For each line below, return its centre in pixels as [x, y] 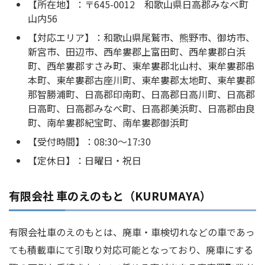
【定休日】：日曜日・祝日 [85, 161]
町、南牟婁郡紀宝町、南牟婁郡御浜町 [108, 123]
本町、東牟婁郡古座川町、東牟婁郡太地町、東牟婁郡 [141, 80]
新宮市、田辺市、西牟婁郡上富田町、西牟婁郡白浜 [137, 52]
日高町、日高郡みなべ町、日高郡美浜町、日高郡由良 [141, 109]
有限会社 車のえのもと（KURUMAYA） [110, 196]
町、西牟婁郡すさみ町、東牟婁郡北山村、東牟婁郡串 [141, 66]
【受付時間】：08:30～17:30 [89, 142]
